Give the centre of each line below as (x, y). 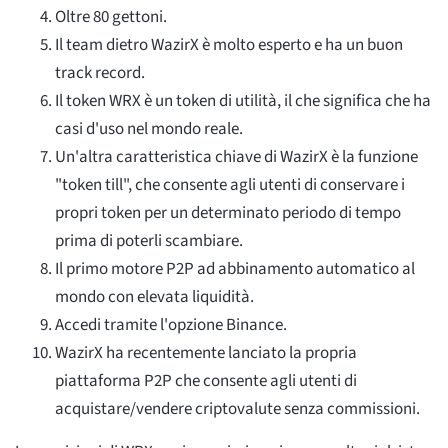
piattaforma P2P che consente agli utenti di (206, 380)
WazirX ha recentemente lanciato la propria (206, 352)
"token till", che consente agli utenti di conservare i (230, 184)
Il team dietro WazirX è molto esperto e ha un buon (229, 44)
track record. (100, 72)
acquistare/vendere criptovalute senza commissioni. (237, 408)
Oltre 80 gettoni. (111, 16)
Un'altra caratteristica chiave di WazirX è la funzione (236, 156)
